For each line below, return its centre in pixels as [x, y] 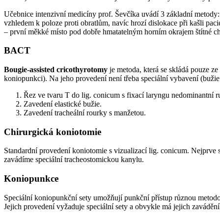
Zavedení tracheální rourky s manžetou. [85, 112]
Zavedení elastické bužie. [63, 104]
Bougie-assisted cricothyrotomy [56, 69]
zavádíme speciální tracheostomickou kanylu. [74, 160]
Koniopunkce [31, 179]
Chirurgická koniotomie [53, 132]
